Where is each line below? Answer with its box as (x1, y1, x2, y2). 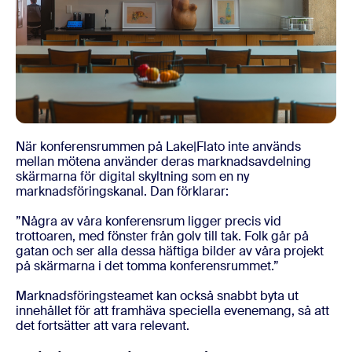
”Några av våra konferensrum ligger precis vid (16, 213, 281, 229)
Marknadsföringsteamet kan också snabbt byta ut (16, 288, 299, 304)
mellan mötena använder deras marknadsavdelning (16, 153, 311, 170)
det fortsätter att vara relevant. (16, 317, 189, 334)
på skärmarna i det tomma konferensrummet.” (16, 258, 279, 274)
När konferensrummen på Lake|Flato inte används (16, 138, 301, 155)
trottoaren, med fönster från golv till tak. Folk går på (16, 228, 309, 244)
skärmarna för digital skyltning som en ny (16, 168, 249, 185)
